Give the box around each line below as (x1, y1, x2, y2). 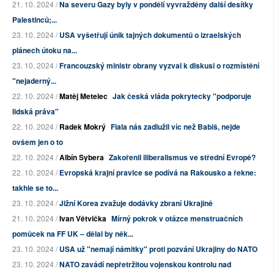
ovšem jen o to (12, 136, 63, 148)
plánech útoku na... (12, 45, 77, 56)
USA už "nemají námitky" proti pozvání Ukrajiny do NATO (59, 243, 257, 255)
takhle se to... (12, 182, 58, 194)
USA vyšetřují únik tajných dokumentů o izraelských (59, 29, 241, 41)
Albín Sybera (59, 152, 104, 163)
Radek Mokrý (59, 121, 106, 133)
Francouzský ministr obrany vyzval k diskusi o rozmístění (59, 60, 259, 72)
